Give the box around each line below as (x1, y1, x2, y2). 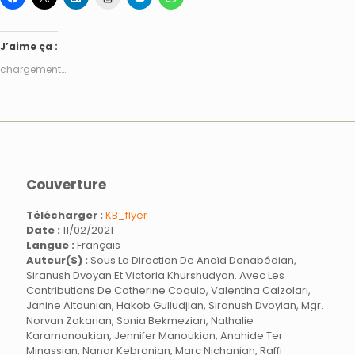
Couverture (26, 175, 106, 194)
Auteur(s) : (26, 253, 88, 268)
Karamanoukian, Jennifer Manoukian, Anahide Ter (26, 328, 283, 343)
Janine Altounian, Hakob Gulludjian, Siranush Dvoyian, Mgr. (26, 298, 323, 313)
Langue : (26, 238, 74, 253)
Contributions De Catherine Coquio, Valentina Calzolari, (26, 283, 311, 298)
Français (74, 238, 120, 253)
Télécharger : (26, 208, 103, 223)
